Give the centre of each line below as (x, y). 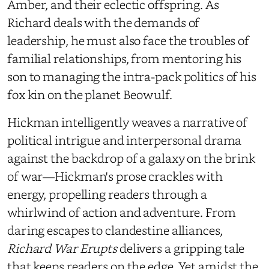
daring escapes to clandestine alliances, (115, 230)
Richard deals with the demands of (104, 23)
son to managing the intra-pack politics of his (132, 77)
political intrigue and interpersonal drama (125, 140)
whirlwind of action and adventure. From (122, 212)
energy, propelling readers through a (107, 194)
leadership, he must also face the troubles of (128, 41)
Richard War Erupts (62, 248)
